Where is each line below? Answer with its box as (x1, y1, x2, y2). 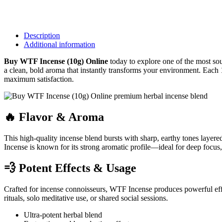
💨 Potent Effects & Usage (4, 161, 136, 174)
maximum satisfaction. (4, 74, 74, 83)
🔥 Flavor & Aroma (4, 110, 104, 123)
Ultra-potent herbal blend (24, 210, 102, 219)
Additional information (24, 40, 95, 49)
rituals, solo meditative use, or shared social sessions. (4, 193, 168, 202)
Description (24, 31, 60, 40)
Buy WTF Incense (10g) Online (4, 56, 108, 65)
